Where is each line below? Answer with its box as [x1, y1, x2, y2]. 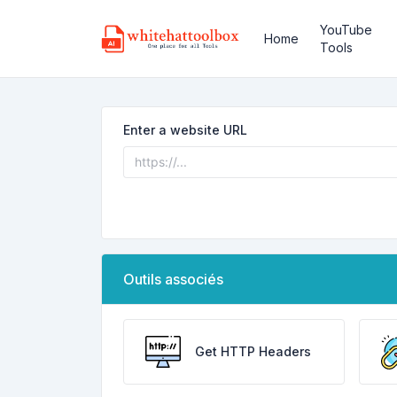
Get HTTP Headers [195, 344, 311, 359]
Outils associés [123, 270, 223, 288]
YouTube [319, 22, 372, 37]
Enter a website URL [123, 122, 247, 137]
